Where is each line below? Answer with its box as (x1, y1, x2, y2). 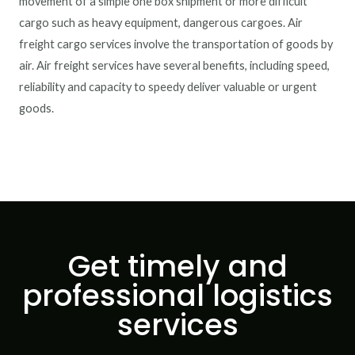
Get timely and (67, 246, 288, 287)
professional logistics (22, 275, 333, 316)
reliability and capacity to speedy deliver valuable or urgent (19, 80, 317, 94)
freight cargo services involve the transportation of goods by (19, 37, 333, 51)
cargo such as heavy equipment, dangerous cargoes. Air (19, 16, 303, 29)
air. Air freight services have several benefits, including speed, (19, 59, 330, 72)
